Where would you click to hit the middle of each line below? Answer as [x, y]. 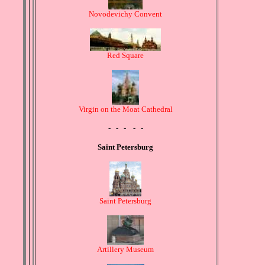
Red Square [125, 56]
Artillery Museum [125, 250]
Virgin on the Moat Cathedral [125, 109]
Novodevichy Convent [125, 14]
